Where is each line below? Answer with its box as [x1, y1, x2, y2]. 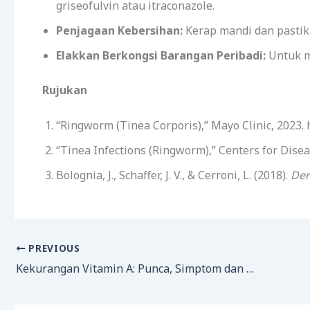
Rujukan [42, 82, 87, 98]
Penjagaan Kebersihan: [56, 22, 183, 38]
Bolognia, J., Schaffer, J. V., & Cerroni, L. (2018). [56, 167, 291, 183]
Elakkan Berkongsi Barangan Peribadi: [56, 47, 266, 63]
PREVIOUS [25, 241, 80, 255]
